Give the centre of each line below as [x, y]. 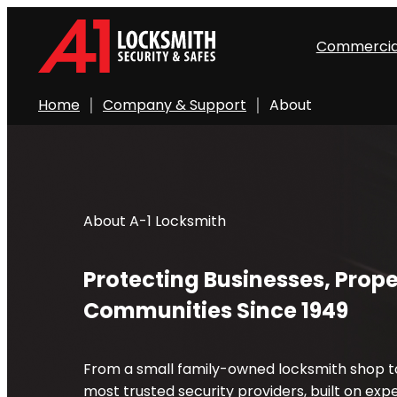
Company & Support [175, 105]
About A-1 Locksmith [155, 221]
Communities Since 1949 [216, 310]
